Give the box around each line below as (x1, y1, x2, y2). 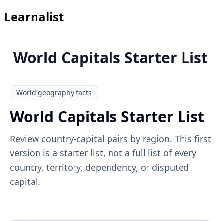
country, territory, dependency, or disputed (10, 161, 189, 173)
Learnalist (4, 8, 64, 25)
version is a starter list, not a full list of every (10, 147, 196, 159)
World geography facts (16, 88, 92, 97)
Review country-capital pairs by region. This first (10, 133, 211, 145)
